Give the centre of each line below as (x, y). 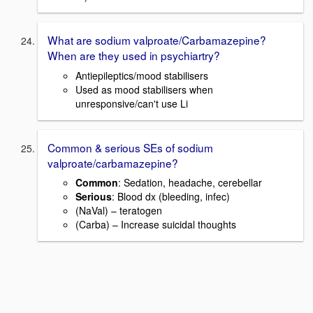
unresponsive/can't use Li (132, 103)
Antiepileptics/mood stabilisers (142, 75)
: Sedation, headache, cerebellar (190, 183)
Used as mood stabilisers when (144, 89)
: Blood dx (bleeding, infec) (171, 197)
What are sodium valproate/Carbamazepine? (157, 39)
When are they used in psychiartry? (134, 55)
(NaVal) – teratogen (119, 211)
